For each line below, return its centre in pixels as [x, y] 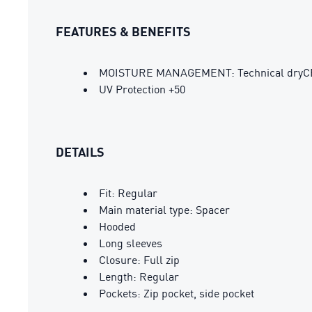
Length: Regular [139, 276]
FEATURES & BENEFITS [123, 31]
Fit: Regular [128, 193]
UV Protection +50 [142, 89]
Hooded [117, 226]
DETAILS [80, 151]
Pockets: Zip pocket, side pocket [177, 293]
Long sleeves [131, 243]
